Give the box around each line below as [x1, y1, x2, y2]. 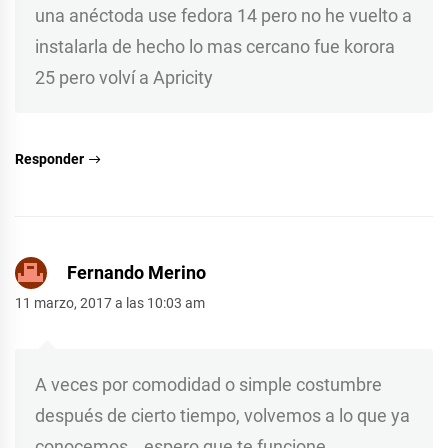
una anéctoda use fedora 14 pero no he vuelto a [35, 4, 412, 26]
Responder [15, 150, 84, 167]
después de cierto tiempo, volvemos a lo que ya [35, 405, 410, 427]
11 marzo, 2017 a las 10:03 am [15, 295, 205, 312]
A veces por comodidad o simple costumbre [35, 374, 382, 396]
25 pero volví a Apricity [35, 66, 213, 88]
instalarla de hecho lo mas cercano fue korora [35, 35, 395, 57]
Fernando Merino [67, 262, 206, 284]
